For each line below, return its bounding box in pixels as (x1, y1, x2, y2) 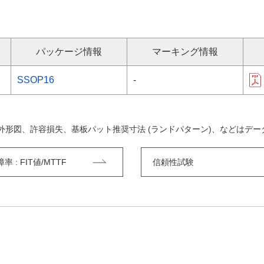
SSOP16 (17, 75, 54, 85)
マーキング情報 (152, 47, 218, 57)
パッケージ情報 (36, 47, 102, 57)
